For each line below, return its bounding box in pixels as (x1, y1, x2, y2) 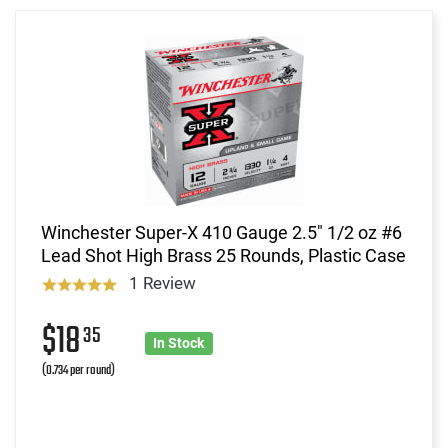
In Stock (153, 334, 205, 351)
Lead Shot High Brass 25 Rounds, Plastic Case (41, 244, 406, 266)
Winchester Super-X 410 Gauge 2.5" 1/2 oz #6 (41, 221, 402, 243)
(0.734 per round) (42, 359, 115, 381)
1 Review (128, 272, 196, 293)
